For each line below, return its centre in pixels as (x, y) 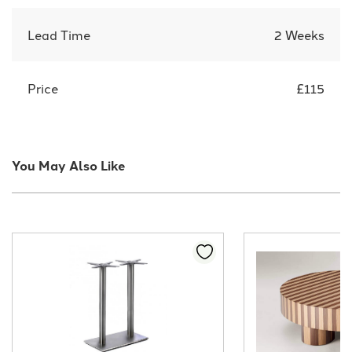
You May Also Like (68, 165)
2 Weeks (299, 34)
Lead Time (59, 34)
